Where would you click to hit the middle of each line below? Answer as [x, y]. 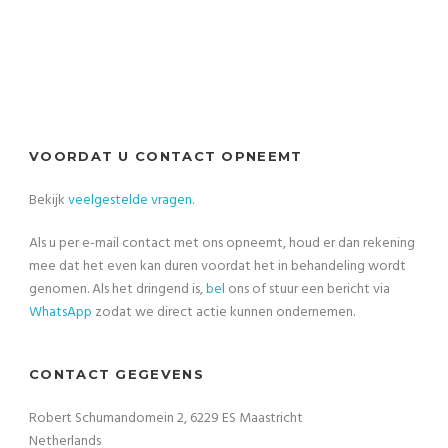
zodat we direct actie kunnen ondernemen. [223, 312]
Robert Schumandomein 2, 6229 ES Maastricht [166, 418]
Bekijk [48, 200]
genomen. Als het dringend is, [117, 289]
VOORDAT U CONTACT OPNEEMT [166, 155]
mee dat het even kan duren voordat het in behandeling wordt [217, 266]
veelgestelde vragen [130, 200]
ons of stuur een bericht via [307, 289]
